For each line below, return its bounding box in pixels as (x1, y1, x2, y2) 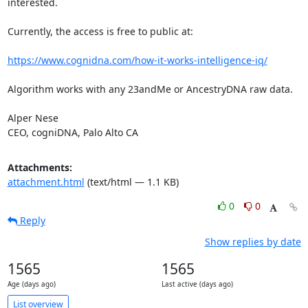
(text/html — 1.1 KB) (84, 175, 179, 188)
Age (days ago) (7, 280, 56, 289)
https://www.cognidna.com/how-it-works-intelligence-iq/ (7, 54, 267, 67)
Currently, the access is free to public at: (7, 25, 193, 38)
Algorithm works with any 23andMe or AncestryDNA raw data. (7, 82, 293, 96)
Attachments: (7, 161, 72, 174)
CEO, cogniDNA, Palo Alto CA (7, 126, 138, 139)
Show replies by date (204, 235, 301, 248)
